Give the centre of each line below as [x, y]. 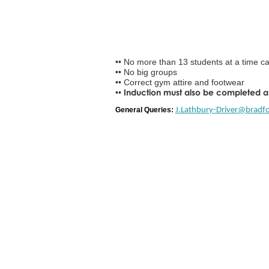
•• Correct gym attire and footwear [180, 82]
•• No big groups [146, 72]
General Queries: [145, 110]
